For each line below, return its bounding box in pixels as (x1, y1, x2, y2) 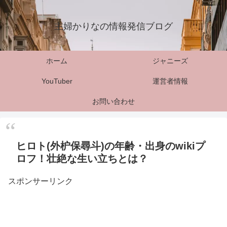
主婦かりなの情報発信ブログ (54, 21, 173, 32)
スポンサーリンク (8, 177, 73, 185)
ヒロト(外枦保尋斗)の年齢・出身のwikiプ (16, 140, 205, 152)
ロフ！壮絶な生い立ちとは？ (16, 153, 148, 164)
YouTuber (41, 77, 72, 85)
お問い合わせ (92, 97, 135, 105)
